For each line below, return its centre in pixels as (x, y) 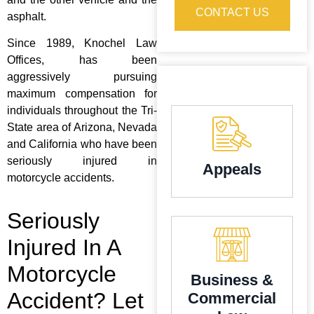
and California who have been (82, 144)
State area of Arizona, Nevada (82, 128)
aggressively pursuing (82, 77)
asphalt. (27, 16)
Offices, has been (82, 60)
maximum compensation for (82, 94)
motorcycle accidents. (61, 178)
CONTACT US (232, 13)
